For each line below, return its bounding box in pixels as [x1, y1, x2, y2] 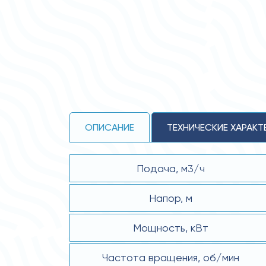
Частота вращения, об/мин [102, 251, 239, 264]
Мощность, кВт [133, 221, 208, 234]
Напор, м [149, 192, 192, 204]
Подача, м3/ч [137, 162, 205, 175]
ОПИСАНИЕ [85, 122, 134, 133]
